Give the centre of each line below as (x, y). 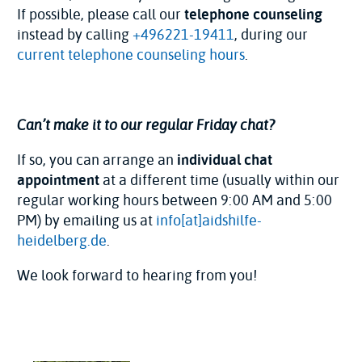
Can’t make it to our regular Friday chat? (146, 124)
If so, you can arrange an (97, 160)
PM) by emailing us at (86, 220)
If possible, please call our (101, 14)
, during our (271, 34)
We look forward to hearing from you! (137, 275)
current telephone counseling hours (131, 55)
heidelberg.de (62, 240)
